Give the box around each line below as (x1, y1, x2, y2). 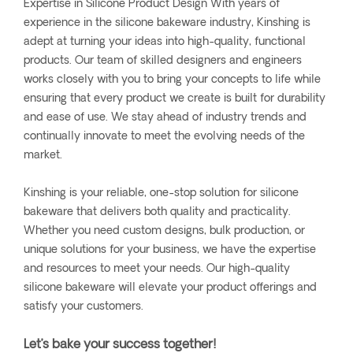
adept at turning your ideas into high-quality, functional (24, 36, 306, 49)
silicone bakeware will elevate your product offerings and (24, 282, 317, 295)
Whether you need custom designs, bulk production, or (24, 225, 305, 238)
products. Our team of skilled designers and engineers (24, 55, 302, 68)
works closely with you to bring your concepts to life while (24, 74, 321, 87)
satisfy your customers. (24, 301, 143, 314)
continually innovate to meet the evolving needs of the (24, 131, 305, 143)
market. (24, 150, 62, 162)
